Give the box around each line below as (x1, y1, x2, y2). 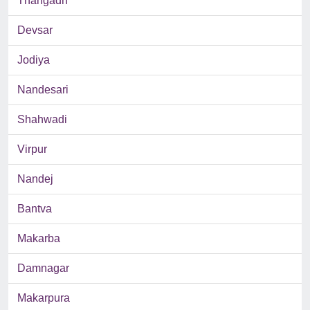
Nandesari (17, 84, 69, 96)
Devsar (17, 24, 53, 37)
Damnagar (17, 262, 69, 275)
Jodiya (17, 54, 50, 66)
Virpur (17, 143, 47, 156)
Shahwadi (17, 113, 67, 126)
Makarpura (17, 292, 70, 304)
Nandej (17, 173, 53, 185)
